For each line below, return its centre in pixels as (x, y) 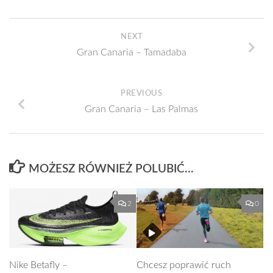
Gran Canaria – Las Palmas (141, 109)
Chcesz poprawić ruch (184, 265)
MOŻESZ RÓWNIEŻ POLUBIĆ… (111, 169)
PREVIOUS (141, 94)
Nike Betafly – (38, 265)
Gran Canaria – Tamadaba (132, 52)
